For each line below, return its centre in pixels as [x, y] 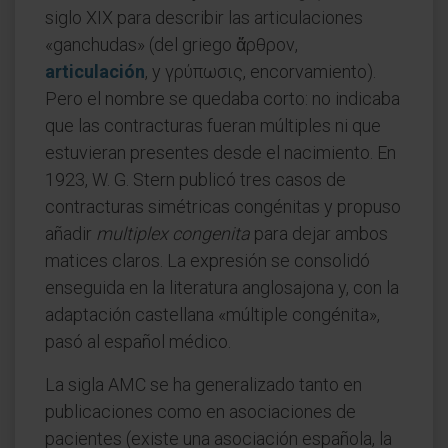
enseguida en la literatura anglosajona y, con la [222, 287]
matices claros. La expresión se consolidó [207, 260]
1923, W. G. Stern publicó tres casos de [195, 179]
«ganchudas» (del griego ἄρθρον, [171, 44]
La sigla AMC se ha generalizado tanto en [203, 384]
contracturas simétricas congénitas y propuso [223, 206]
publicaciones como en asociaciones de [200, 411]
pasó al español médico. [138, 341]
